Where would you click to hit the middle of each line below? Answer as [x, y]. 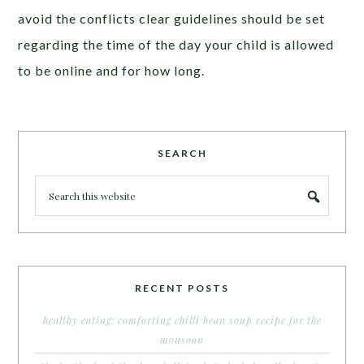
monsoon [182, 339]
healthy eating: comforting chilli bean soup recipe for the [182, 320]
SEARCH [182, 153]
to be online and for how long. [112, 70]
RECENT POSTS [182, 288]
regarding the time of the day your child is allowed [176, 44]
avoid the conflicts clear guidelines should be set [172, 18]
